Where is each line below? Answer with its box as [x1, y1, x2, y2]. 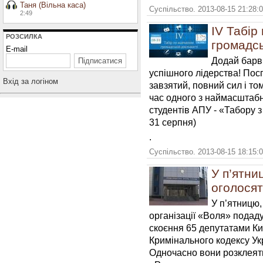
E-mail [6, 45, 28, 53]
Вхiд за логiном [3, 77, 58, 86]
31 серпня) [149, 117, 196, 127]
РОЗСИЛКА [6, 33, 42, 40]
